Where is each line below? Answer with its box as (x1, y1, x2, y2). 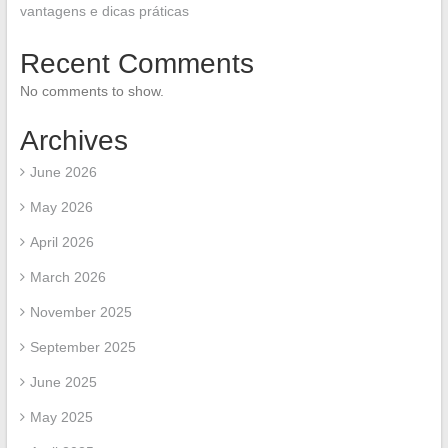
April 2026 (29, 234, 94, 251)
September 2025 (29, 339, 136, 356)
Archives (19, 125, 128, 157)
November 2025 (29, 304, 132, 321)
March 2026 (29, 269, 106, 286)
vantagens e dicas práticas (19, 3, 189, 20)
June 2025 (29, 374, 97, 391)
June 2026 (29, 164, 97, 181)
